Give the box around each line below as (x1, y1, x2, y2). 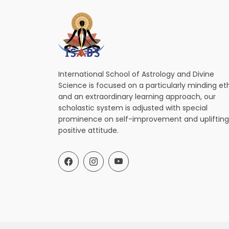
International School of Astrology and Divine (58, 69, 214, 79)
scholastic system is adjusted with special (58, 103, 208, 113)
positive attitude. (58, 125, 119, 135)
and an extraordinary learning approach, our (58, 91, 216, 102)
